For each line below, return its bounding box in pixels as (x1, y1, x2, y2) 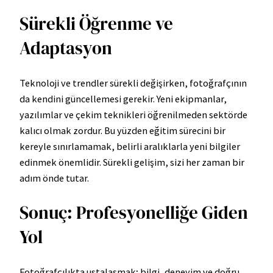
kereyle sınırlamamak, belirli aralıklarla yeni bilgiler (19, 140, 240, 152)
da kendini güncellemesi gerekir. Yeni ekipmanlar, (19, 92, 227, 105)
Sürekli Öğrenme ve (19, 11, 173, 36)
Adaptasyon (19, 35, 112, 60)
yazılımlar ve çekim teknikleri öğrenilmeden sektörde (19, 108, 247, 121)
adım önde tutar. (19, 171, 89, 184)
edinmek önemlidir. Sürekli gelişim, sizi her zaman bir (19, 155, 244, 168)
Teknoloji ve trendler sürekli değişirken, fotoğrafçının (19, 76, 247, 89)
